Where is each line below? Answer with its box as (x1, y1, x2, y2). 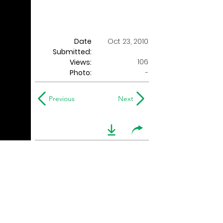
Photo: (70, 68, 92, 78)
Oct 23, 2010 (108, 36, 148, 46)
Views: (70, 57, 92, 67)
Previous (49, 94, 75, 103)
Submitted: (53, 47, 92, 57)
